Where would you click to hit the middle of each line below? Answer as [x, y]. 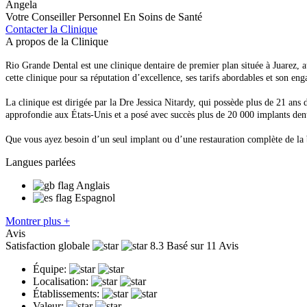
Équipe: [50, 269]
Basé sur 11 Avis [202, 245]
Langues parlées [40, 162]
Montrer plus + [38, 221]
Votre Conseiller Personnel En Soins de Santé [104, 16]
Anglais [93, 185]
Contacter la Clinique [51, 29]
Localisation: [61, 281]
